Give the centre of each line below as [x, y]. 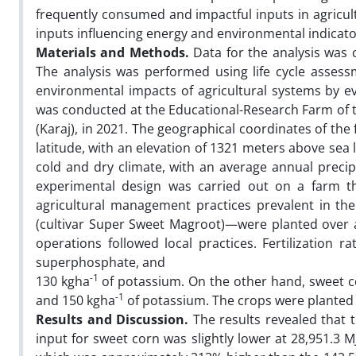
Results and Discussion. [114, 319]
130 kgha [63, 281]
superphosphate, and [101, 262]
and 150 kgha [75, 300]
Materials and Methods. [115, 52]
